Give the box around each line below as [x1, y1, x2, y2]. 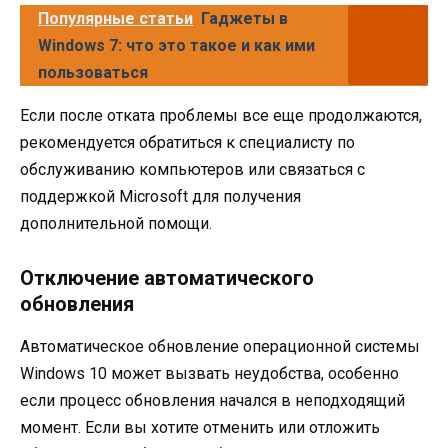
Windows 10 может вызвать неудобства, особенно [20, 363, 399, 383]
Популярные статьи [38, 9, 193, 29]
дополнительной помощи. [20, 214, 212, 234]
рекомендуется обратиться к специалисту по [20, 133, 355, 153]
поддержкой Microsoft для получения [20, 187, 301, 207]
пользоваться [38, 63, 148, 83]
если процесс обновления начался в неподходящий [20, 390, 405, 410]
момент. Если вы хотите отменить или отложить [20, 417, 380, 437]
